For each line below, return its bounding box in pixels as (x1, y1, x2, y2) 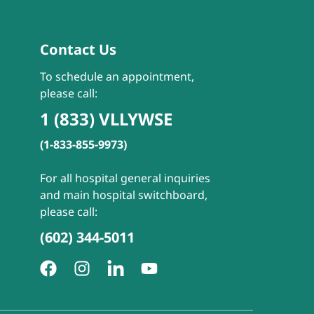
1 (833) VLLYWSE (39, 107, 172, 130)
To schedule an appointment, (39, 69, 194, 84)
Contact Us (39, 40, 116, 59)
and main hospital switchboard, (39, 187, 207, 203)
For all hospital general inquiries (39, 170, 210, 186)
